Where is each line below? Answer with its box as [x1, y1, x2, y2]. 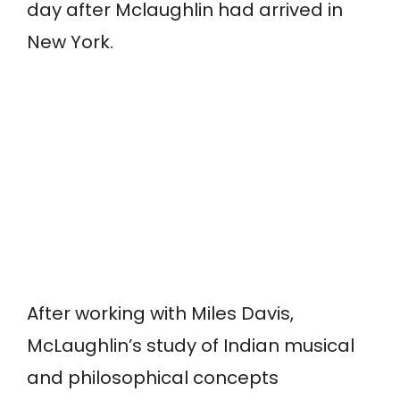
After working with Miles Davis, [27, 301, 294, 327]
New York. [27, 29, 113, 55]
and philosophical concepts [27, 365, 279, 391]
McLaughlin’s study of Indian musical [27, 333, 354, 359]
